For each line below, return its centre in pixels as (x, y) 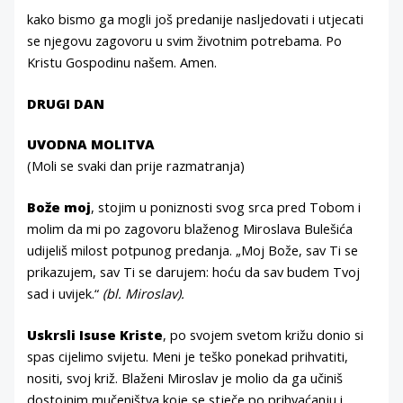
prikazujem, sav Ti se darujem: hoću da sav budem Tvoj (194, 272)
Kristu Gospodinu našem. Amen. (122, 62)
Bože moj (59, 207)
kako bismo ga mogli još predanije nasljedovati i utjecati (196, 18)
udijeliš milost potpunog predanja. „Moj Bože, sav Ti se (193, 251)
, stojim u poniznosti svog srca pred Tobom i (226, 207)
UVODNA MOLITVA (91, 144)
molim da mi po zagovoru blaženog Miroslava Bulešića (190, 229)
